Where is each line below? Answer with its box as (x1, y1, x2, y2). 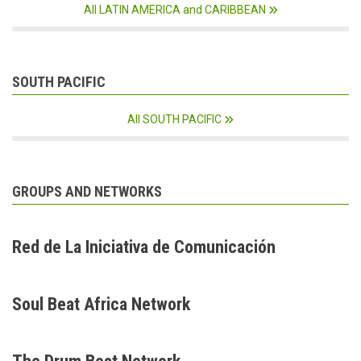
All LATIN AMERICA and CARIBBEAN (83, 2, 266, 16)
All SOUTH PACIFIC (127, 112, 222, 126)
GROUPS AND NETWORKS (12, 182, 162, 200)
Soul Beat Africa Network (12, 293, 190, 314)
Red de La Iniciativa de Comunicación (12, 236, 276, 257)
